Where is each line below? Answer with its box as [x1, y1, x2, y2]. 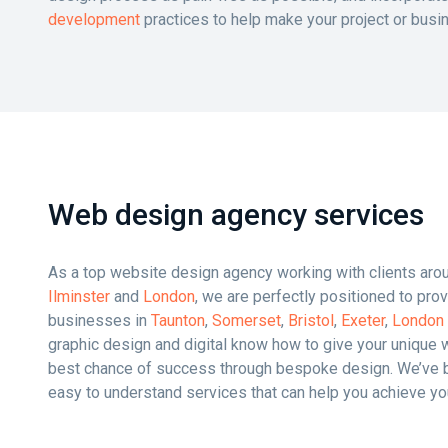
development [48, 10, 140, 29]
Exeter [341, 311, 385, 330]
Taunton [151, 311, 205, 330]
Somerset [212, 311, 281, 330]
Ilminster [48, 287, 110, 306]
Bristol [288, 311, 334, 330]
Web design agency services [48, 197, 424, 232]
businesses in [48, 311, 151, 330]
